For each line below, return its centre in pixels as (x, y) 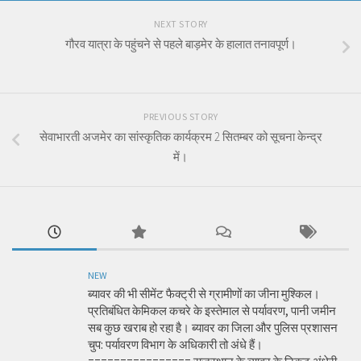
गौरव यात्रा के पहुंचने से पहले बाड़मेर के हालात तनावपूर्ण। (180, 44)
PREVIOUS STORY (180, 117)
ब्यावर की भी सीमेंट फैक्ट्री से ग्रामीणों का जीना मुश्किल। (204, 294)
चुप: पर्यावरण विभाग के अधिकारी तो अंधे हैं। (175, 345)
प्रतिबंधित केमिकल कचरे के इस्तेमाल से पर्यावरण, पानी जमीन (212, 311)
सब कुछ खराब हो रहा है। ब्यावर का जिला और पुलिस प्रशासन (213, 328)
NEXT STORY (180, 24)
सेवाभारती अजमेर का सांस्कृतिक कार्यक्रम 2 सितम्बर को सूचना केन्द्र (180, 137)
